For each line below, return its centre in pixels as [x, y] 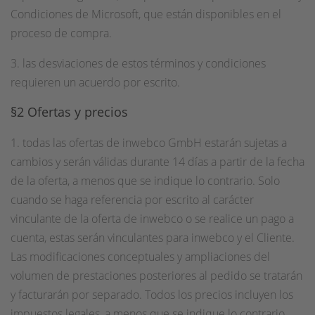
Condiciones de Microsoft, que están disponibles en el [146, 14]
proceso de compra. [61, 33]
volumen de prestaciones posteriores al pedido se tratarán [156, 276]
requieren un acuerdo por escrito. [95, 82]
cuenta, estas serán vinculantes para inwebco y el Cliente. [153, 238]
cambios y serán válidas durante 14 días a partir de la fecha [157, 162]
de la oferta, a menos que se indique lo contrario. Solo [145, 181]
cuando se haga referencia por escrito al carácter [132, 200]
